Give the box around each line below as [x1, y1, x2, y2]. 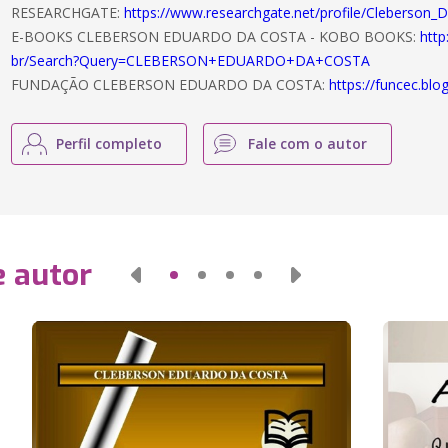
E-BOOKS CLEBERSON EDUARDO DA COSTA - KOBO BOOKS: [11, 27, 421, 46]
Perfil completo [56, 134, 163, 153]
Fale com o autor [248, 134, 368, 153]
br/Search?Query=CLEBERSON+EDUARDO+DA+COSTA [11, 51, 371, 70]
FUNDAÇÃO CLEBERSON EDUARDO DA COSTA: [11, 75, 330, 94]
